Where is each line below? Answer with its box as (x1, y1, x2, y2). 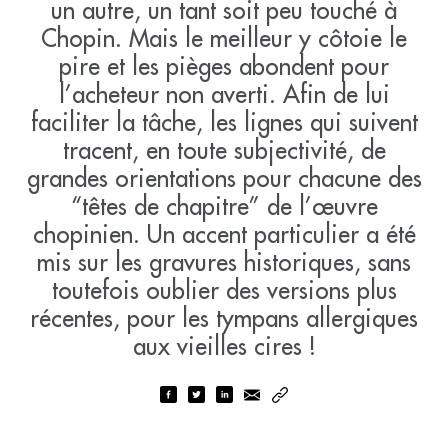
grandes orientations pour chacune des (26, 162, 422, 193)
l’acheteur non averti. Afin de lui (58, 78, 390, 109)
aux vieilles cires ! (132, 330, 316, 361)
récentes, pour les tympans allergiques (30, 302, 418, 333)
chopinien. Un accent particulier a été (32, 218, 416, 249)
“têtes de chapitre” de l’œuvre (70, 190, 378, 221)
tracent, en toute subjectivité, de (62, 134, 386, 165)
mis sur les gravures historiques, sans (37, 246, 411, 277)
